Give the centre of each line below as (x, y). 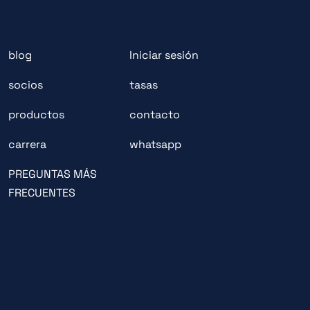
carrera (27, 144)
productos (36, 115)
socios (25, 85)
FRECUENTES (42, 193)
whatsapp (156, 144)
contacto (155, 115)
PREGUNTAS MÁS (52, 174)
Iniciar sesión (164, 55)
